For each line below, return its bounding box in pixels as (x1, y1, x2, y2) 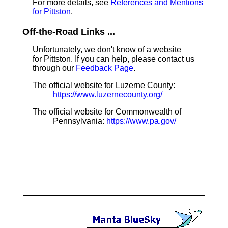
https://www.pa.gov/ (106, 117, 176, 125)
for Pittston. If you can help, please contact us (33, 54, 194, 63)
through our (33, 64, 76, 72)
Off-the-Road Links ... (22, 26, 115, 37)
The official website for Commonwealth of (33, 107, 181, 116)
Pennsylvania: (53, 117, 106, 125)
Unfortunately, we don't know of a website (33, 45, 181, 54)
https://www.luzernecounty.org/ (53, 90, 162, 99)
